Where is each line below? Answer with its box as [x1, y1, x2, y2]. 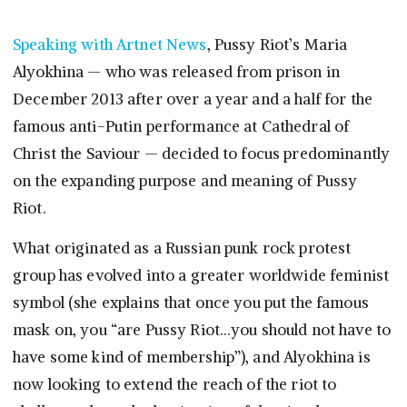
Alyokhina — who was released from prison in [13, 62, 341, 83]
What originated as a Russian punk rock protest [13, 238, 352, 259]
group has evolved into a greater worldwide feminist [13, 265, 390, 286]
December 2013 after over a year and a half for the [13, 89, 373, 110]
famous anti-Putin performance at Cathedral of [13, 116, 350, 137]
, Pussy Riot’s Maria [206, 35, 348, 55]
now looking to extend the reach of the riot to [13, 374, 337, 395]
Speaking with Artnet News [13, 35, 207, 55]
